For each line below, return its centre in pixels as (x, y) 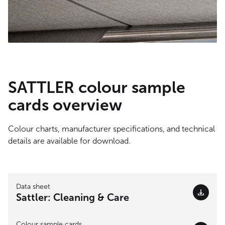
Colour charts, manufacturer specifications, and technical (111, 129)
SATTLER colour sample (97, 88)
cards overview (65, 105)
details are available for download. (69, 141)
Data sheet (33, 187)
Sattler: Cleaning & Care (73, 198)
